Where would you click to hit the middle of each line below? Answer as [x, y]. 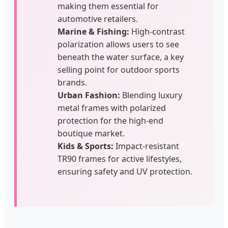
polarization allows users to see [118, 44]
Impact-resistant [146, 146]
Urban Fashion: [89, 95]
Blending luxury [151, 95]
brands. [72, 82]
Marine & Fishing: [93, 31]
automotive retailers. [98, 19]
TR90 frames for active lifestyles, [120, 159]
